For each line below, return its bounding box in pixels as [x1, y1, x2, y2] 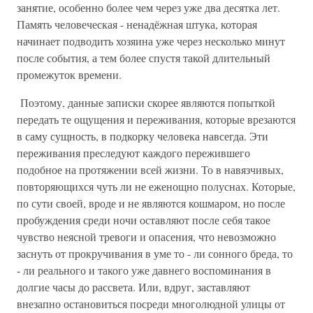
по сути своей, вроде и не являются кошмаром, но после [17, 196, 285, 210]
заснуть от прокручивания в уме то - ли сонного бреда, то [17, 246, 293, 261]
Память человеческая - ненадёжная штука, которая [17, 17, 257, 31]
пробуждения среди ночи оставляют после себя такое [17, 212, 270, 227]
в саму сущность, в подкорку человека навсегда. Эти [17, 129, 268, 143]
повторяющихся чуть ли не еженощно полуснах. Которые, [17, 179, 296, 194]
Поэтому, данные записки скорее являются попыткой [17, 95, 275, 110]
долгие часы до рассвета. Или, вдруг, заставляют [17, 279, 250, 294]
